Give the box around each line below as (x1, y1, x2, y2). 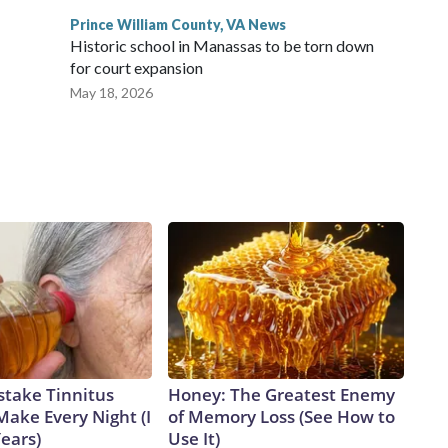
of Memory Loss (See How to (168, 405, 395, 429)
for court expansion (70, 58, 203, 78)
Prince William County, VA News (70, 16, 286, 34)
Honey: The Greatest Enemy (168, 383, 395, 407)
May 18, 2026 (70, 84, 153, 102)
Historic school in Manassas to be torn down (70, 36, 374, 56)
